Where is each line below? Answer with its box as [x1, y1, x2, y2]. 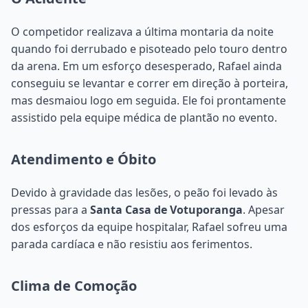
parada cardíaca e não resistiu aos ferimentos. [11, 236, 252, 252]
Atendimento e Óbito [11, 149, 156, 168]
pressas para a [11, 201, 90, 217]
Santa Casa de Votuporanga [90, 201, 243, 217]
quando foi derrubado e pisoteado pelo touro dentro [11, 41, 287, 56]
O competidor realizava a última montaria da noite [11, 23, 274, 39]
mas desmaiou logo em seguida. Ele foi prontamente [11, 92, 286, 108]
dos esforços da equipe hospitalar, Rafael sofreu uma [11, 219, 287, 234]
